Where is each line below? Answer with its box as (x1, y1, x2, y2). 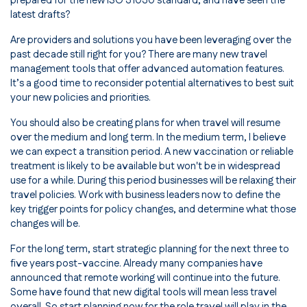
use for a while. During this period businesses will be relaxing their (10, 173, 296, 188)
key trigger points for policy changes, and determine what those (10, 202, 296, 217)
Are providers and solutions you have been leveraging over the (10, 33, 291, 48)
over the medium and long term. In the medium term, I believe (10, 130, 286, 145)
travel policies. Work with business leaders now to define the (10, 188, 280, 203)
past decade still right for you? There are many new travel (10, 47, 267, 62)
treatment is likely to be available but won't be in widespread (10, 159, 280, 174)
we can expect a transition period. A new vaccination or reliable (10, 145, 293, 160)
